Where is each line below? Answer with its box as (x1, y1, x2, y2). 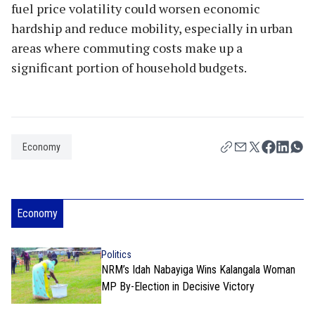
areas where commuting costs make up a (11, 39, 243, 56)
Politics (101, 248, 131, 260)
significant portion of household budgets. (11, 58, 247, 76)
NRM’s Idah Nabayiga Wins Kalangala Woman (101, 262, 295, 276)
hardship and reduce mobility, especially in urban (11, 19, 292, 37)
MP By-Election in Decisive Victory (101, 279, 255, 293)
